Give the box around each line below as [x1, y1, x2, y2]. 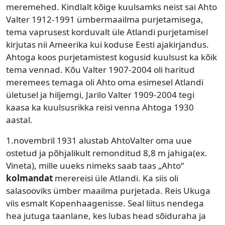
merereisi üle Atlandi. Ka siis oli [53, 172, 178, 184]
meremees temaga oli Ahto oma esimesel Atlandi [6, 76, 203, 88]
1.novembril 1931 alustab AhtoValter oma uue [6, 134, 192, 146]
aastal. [6, 114, 35, 126]
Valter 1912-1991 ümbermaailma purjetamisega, [6, 13, 203, 25]
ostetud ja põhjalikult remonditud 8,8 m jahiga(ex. [6, 147, 207, 159]
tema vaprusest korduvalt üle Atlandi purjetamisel [6, 26, 208, 38]
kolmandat [6, 172, 53, 184]
